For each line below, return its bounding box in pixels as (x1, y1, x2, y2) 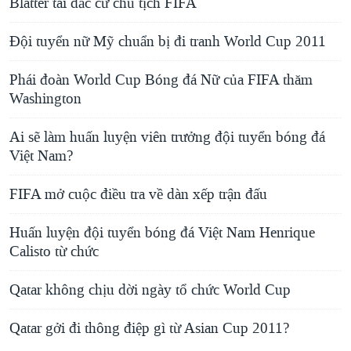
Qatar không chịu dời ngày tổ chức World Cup (9, 280, 291, 300)
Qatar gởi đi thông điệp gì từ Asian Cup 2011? (9, 319, 289, 338)
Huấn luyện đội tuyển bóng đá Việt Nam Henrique (9, 223, 315, 243)
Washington (9, 89, 81, 109)
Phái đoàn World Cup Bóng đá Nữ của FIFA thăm (9, 71, 313, 90)
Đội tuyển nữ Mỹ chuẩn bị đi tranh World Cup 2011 (9, 32, 326, 52)
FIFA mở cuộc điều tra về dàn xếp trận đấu (9, 185, 267, 204)
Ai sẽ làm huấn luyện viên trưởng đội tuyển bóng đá (9, 128, 325, 147)
